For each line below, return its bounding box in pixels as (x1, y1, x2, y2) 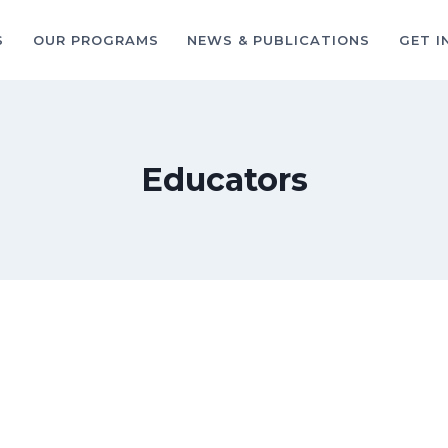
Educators (140, 160, 308, 199)
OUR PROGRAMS (32, 31, 159, 48)
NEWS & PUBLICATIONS (187, 31, 371, 48)
